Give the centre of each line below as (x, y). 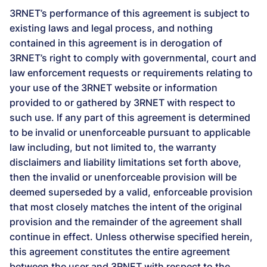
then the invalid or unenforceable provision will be (123, 177)
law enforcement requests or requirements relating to (131, 73)
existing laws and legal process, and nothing (111, 28)
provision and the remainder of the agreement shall (126, 222)
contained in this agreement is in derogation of (116, 43)
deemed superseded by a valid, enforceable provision (131, 192)
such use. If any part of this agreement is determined (130, 117)
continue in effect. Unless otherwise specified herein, (131, 237)
